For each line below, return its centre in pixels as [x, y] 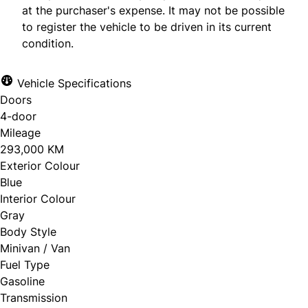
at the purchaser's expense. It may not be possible [153, 10]
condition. [48, 43]
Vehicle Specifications [73, 83]
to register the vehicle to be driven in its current [147, 26]
